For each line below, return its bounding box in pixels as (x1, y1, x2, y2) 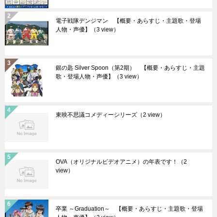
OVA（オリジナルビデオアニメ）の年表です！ (56, 158, 178, 165)
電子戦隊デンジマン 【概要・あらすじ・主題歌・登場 (56, 17, 201, 24)
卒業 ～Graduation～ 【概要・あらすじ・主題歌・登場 (56, 205, 203, 212)
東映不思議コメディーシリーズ (56, 111, 137, 118)
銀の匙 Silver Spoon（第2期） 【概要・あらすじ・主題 (56, 64, 205, 71)
